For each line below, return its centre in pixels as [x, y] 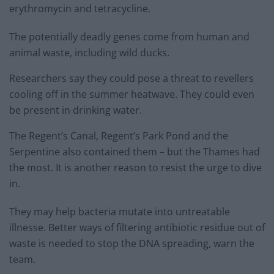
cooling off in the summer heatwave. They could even [132, 94]
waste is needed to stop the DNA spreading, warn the [132, 244]
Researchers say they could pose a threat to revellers [131, 79]
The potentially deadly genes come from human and [129, 37]
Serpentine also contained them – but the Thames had [135, 152]
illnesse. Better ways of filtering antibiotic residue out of [137, 228]
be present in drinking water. [76, 110]
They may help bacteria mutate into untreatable [120, 212]
